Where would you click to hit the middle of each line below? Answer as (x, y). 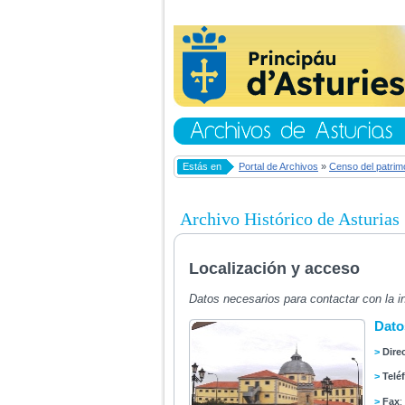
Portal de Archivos (278, 167)
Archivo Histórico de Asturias (290, 219)
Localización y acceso (275, 268)
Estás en (202, 167)
